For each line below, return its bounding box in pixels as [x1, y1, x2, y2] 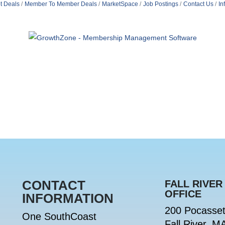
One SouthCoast [22, 211, 97, 222]
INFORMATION [22, 191, 114, 206]
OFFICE [165, 188, 202, 200]
